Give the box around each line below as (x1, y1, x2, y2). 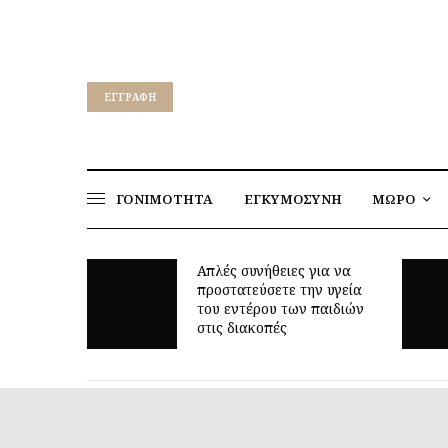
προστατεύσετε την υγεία (97, 279, 263, 299)
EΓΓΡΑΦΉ (104, 89, 156, 104)
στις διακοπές (97, 317, 188, 337)
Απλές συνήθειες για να (97, 260, 252, 280)
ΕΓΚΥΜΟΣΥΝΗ (243, 189, 343, 208)
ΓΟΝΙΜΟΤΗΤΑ (116, 189, 214, 208)
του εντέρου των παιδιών (97, 298, 265, 318)
